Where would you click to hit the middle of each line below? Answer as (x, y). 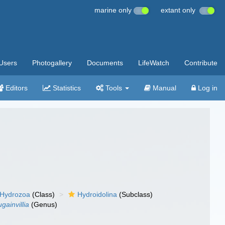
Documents (105, 63)
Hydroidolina (97, 194)
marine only (114, 10)
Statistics (66, 88)
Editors (16, 88)
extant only (180, 10)
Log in (207, 88)
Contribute (201, 63)
